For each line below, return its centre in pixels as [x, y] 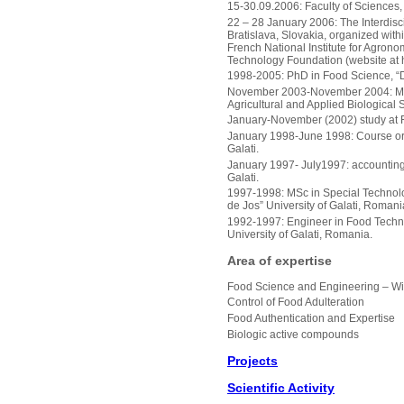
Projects [252, 360]
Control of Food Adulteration [296, 303]
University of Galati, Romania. [300, 234]
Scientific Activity [281, 387]
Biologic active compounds [293, 334]
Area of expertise [280, 260]
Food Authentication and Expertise [311, 319]
